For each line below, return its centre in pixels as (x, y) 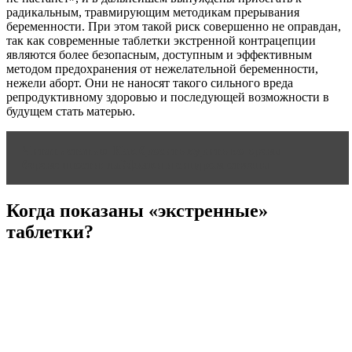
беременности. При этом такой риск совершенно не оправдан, (174, 27)
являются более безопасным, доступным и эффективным (159, 55)
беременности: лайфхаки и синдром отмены (147, 165)
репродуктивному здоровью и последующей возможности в (168, 97)
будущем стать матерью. (71, 112)
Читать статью (64, 151)
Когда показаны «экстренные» (137, 210)
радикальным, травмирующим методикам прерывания (153, 13)
